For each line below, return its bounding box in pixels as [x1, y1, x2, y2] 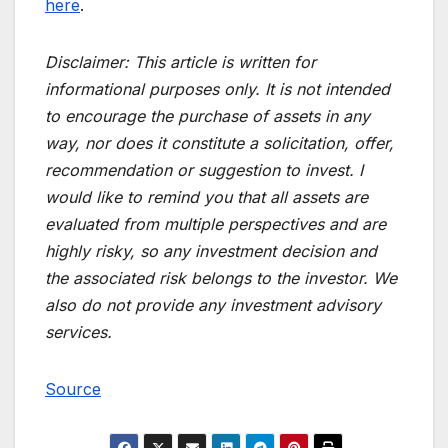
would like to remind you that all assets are [45, 186, 368, 207]
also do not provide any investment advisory [45, 294, 381, 315]
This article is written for [134, 51, 316, 72]
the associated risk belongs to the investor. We [45, 267, 397, 288]
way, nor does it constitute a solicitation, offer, [45, 132, 394, 153]
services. [45, 321, 112, 342]
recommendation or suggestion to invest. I [45, 159, 363, 180]
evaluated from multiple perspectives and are [45, 213, 386, 234]
